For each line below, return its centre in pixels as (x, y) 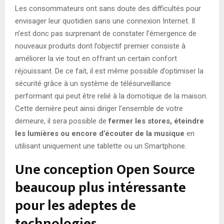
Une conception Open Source (105, 169)
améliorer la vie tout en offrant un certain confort (96, 58)
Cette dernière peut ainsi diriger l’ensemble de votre (99, 108)
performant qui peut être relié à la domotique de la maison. (111, 96)
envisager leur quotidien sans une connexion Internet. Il (105, 21)
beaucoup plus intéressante (100, 187)
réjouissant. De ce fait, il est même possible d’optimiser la (109, 71)
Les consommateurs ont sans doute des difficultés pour (108, 8)
